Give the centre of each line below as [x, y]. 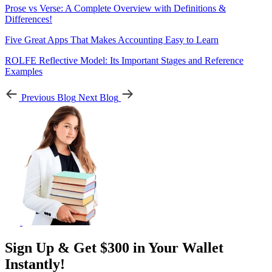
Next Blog [98, 97]
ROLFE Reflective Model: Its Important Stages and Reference [124, 60]
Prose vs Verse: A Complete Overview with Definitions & [115, 8]
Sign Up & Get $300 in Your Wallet [114, 247]
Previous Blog [49, 97]
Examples [24, 71]
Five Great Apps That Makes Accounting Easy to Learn [112, 39]
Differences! [29, 19]
